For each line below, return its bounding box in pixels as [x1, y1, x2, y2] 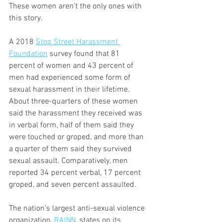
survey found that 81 [48, 49, 122, 59]
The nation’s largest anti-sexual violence [9, 203, 147, 214]
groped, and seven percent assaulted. [9, 179, 136, 190]
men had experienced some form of [9, 72, 132, 83]
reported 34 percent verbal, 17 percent [9, 167, 143, 178]
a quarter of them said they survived [9, 144, 134, 154]
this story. [9, 13, 43, 23]
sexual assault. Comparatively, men [9, 156, 130, 166]
